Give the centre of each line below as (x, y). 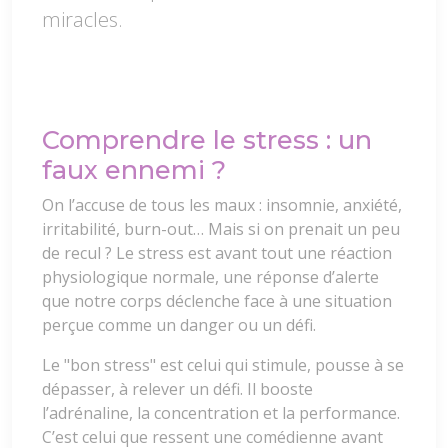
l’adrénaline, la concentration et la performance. (221, 412)
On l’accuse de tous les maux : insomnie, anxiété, (222, 204)
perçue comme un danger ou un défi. (179, 324)
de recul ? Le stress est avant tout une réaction (217, 252)
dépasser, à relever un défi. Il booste (177, 388)
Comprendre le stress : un (207, 139)
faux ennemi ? (134, 169)
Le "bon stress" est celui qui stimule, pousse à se (223, 364)
